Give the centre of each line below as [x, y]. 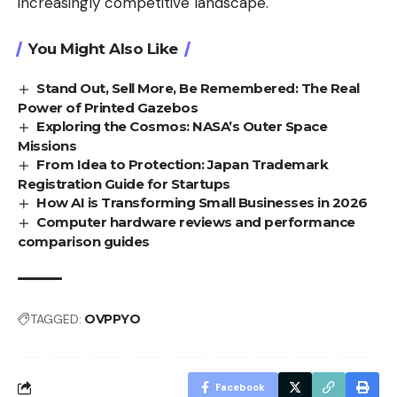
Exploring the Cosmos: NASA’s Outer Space [182, 127]
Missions [47, 146]
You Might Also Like [103, 49]
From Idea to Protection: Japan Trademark [183, 165]
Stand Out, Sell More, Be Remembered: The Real [198, 89]
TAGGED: [56, 319]
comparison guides [84, 242]
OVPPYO [112, 319]
